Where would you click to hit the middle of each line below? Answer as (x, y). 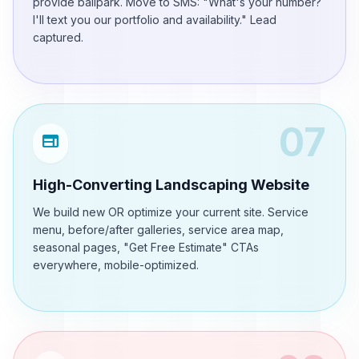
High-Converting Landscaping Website (171, 185)
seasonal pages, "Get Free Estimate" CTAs (146, 247)
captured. (58, 37)
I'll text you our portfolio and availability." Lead (155, 20)
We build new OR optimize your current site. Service (171, 212)
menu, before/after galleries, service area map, (158, 230)
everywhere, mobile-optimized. (116, 265)
